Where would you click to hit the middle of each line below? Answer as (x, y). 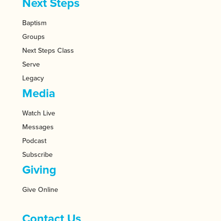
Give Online (40, 189)
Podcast (34, 141)
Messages (38, 127)
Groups (33, 37)
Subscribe (37, 154)
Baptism (34, 23)
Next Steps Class (48, 50)
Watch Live (38, 113)
